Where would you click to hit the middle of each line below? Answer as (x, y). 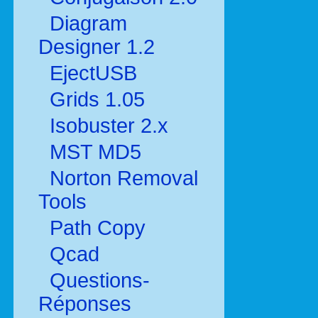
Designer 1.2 (97, 47)
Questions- (97, 280)
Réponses (85, 304)
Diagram (86, 23)
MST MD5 (93, 152)
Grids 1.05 (94, 99)
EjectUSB (91, 73)
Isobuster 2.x (106, 126)
